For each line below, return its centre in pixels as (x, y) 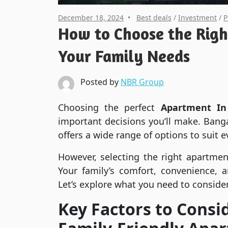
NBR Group (142, 82)
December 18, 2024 (91, 18)
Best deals (154, 18)
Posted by (101, 82)
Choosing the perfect (109, 108)
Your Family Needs (124, 56)
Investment (197, 18)
